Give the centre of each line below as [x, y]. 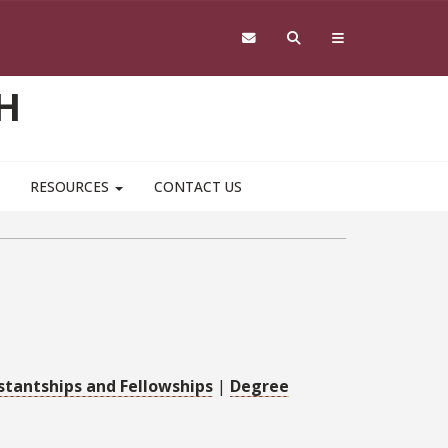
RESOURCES [71, 187]
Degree [259, 385]
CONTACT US [198, 187]
